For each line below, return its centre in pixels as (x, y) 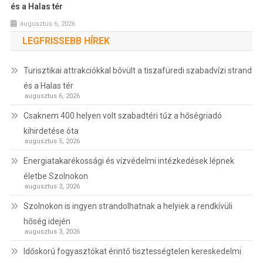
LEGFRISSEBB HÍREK (66, 41)
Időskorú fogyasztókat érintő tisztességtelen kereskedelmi (132, 252)
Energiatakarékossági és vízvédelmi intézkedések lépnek (129, 161)
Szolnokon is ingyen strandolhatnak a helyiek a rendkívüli (128, 206)
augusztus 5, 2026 (52, 141)
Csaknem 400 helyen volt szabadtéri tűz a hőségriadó (122, 116)
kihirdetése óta (51, 131)
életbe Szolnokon (55, 176)
